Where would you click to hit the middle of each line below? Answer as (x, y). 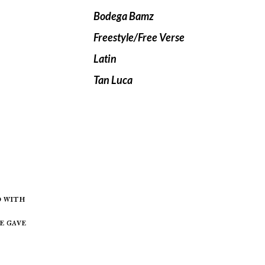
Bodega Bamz (124, 16)
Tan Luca (113, 80)
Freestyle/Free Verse (139, 38)
